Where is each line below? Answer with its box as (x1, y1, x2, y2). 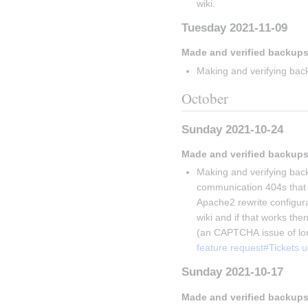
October (181, 89, 228, 109)
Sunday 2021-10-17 (181, 265, 283, 279)
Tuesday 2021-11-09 (181, 21, 287, 35)
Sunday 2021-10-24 (181, 122, 283, 136)
